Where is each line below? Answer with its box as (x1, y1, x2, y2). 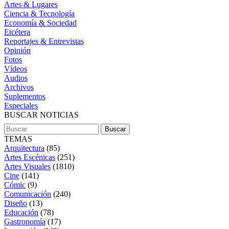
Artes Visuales (4, 162, 51, 171)
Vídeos (4, 64, 27, 73)
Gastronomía (4, 217, 45, 226)
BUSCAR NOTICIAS (4, 110, 79, 119)
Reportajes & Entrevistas (4, 37, 84, 45)
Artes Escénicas (4, 153, 55, 162)
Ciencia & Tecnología (4, 9, 75, 18)
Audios (4, 74, 28, 82)
